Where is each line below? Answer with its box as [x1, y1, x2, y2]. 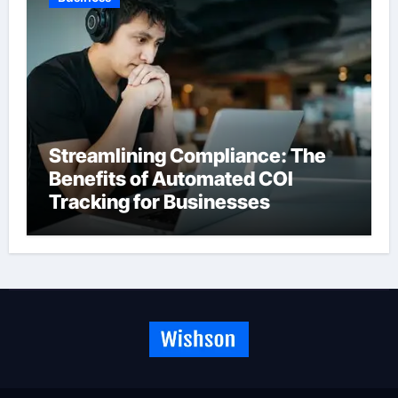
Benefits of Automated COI [48, 167, 293, 191]
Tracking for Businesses [48, 190, 270, 214]
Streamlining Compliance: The [48, 144, 326, 168]
